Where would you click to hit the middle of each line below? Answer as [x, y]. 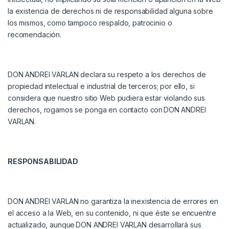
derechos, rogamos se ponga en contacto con [86, 110]
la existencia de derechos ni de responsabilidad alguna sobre [110, 11]
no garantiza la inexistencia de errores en [148, 201]
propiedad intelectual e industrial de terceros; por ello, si [101, 86]
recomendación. [35, 35]
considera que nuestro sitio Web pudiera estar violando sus [106, 98]
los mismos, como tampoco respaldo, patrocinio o [90, 23]
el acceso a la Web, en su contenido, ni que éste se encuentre [112, 213]
